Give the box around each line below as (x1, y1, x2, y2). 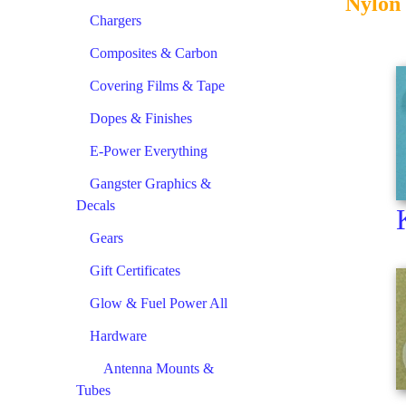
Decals (76, 197, 115, 213)
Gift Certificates (90, 262, 180, 278)
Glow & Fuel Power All (90, 295, 227, 311)
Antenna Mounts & (103, 360, 214, 376)
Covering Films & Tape (90, 77, 225, 93)
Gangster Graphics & (90, 175, 211, 191)
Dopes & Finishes (90, 110, 192, 126)
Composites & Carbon (90, 44, 217, 61)
